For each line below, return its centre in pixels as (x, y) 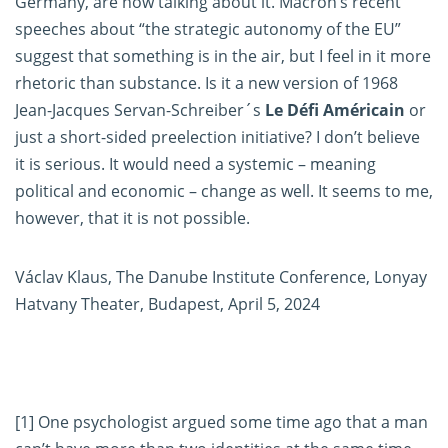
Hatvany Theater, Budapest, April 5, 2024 (167, 304)
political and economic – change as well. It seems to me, (224, 191)
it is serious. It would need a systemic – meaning (195, 164)
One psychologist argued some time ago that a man (231, 422)
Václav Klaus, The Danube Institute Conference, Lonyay (221, 277)
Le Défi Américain (335, 110)
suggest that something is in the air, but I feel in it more (223, 56)
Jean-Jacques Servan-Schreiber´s (140, 110)
